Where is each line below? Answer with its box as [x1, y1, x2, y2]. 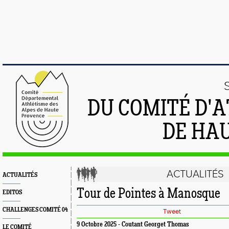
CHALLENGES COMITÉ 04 [3, 207, 68, 213]
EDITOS [3, 189, 22, 196]
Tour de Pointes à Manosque [77, 187, 220, 201]
